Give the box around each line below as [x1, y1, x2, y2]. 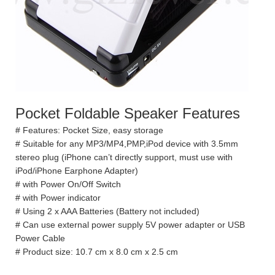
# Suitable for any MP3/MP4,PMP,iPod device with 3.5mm [15, 139, 238, 149]
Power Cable [15, 233, 65, 243]
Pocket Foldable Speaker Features [15, 105, 240, 122]
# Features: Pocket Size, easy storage [15, 125, 163, 135]
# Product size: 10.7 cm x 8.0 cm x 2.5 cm [15, 247, 178, 257]
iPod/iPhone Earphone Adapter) [15, 166, 138, 176]
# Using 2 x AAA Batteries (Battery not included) [15, 206, 199, 216]
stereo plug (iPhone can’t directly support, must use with [15, 152, 233, 162]
